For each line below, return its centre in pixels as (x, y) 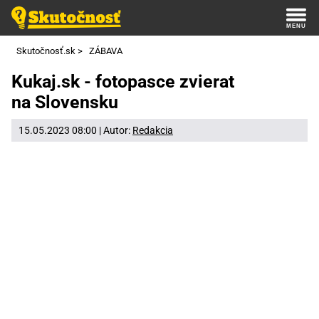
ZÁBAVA (106, 51)
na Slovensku (65, 103)
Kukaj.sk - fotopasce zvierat (123, 82)
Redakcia (153, 130)
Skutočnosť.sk (46, 51)
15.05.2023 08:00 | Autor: (75, 130)
